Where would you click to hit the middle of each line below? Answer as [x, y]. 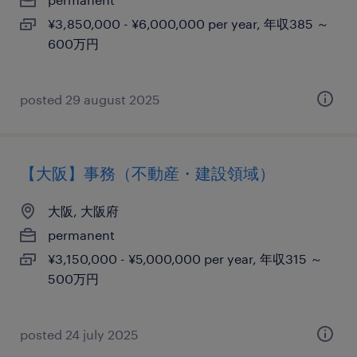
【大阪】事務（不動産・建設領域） [147, 173]
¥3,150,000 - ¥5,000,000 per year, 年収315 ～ [185, 259]
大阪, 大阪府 [83, 211]
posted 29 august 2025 [90, 99]
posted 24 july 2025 [79, 334]
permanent [81, 235]
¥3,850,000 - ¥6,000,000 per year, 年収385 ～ [188, 24]
